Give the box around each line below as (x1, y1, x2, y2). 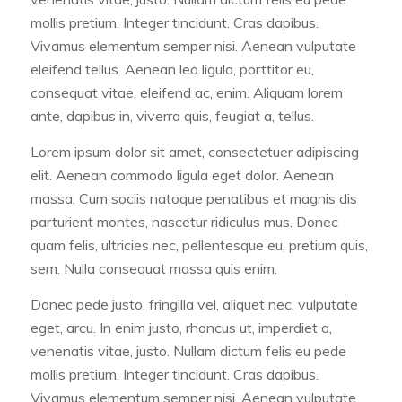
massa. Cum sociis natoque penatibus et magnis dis (30, 189, 357, 208)
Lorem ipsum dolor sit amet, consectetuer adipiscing (30, 143, 359, 162)
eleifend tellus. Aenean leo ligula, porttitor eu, (30, 60, 314, 79)
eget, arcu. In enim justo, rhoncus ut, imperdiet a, (30, 318, 332, 336)
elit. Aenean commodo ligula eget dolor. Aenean (30, 166, 334, 185)
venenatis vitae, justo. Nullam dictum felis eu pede (30, 341, 346, 360)
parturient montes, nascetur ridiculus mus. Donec (30, 213, 338, 232)
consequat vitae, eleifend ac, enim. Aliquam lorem (30, 83, 343, 102)
